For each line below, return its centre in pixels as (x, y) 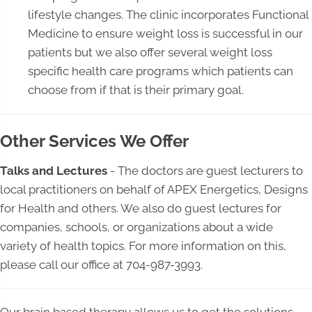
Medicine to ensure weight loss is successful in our (165, 34)
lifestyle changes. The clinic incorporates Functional (168, 15)
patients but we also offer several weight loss (150, 53)
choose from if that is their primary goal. (136, 90)
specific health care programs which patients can (161, 71)
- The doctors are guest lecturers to (206, 171)
